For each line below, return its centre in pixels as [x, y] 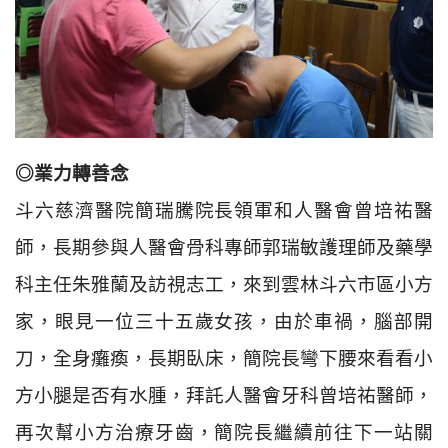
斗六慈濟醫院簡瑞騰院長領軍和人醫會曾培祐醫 [224, 210]
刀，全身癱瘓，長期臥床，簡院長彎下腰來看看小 [224, 358]
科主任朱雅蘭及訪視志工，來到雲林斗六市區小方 [224, 284]
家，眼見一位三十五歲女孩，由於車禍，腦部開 [224, 321]
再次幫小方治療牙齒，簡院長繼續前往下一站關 [224, 432]
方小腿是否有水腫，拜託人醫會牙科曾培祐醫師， [224, 395]
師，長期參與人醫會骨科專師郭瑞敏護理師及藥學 [224, 247]
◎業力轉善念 [72, 173]
